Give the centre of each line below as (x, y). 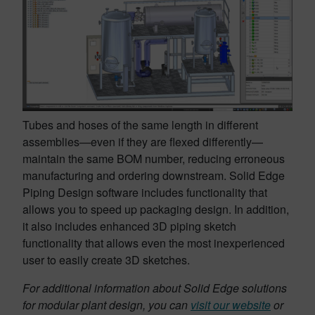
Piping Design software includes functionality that (145, 192)
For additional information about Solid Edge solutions (155, 288)
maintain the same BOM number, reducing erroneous (154, 159)
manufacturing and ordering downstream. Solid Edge (154, 175)
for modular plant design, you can (107, 305)
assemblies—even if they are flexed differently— (143, 142)
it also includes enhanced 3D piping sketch (129, 226)
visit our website (231, 305)
